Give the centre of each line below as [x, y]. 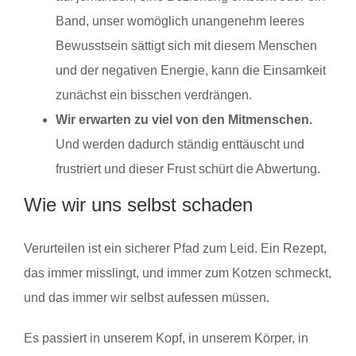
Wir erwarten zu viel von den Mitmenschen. [184, 119]
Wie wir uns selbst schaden [138, 204]
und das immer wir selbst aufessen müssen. [147, 297]
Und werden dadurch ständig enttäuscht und [180, 144]
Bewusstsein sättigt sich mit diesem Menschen [186, 45]
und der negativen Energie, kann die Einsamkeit [191, 70]
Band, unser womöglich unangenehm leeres [180, 21]
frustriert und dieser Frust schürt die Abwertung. [188, 168]
